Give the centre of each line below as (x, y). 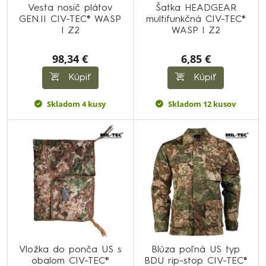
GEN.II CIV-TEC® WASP (70, 19)
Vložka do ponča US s (70, 250)
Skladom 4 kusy (77, 104)
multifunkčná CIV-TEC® (196, 19)
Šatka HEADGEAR (196, 8)
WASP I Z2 (196, 31)
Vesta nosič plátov (70, 8)
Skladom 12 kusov (202, 104)
